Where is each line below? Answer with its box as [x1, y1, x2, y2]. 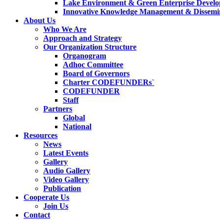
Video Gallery [43, 175, 89, 184]
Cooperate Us [24, 193, 69, 202]
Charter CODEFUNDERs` [63, 78, 154, 87]
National [63, 122, 91, 131]
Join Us [43, 202, 68, 211]
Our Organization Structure [43, 43, 137, 52]
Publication [43, 184, 81, 193]
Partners [43, 105, 72, 113]
